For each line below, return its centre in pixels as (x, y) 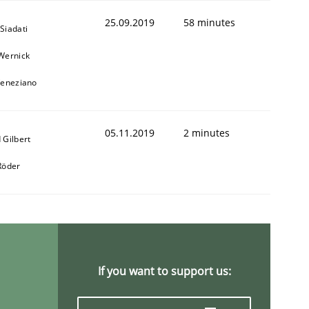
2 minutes (207, 132)
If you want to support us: (164, 271)
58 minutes (209, 22)
